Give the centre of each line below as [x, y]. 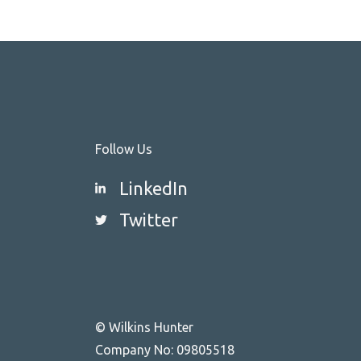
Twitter [149, 220]
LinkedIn [154, 188]
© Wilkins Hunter [144, 327]
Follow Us [124, 149]
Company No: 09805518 [165, 350]
